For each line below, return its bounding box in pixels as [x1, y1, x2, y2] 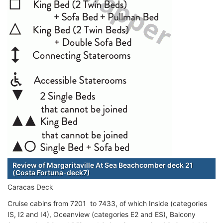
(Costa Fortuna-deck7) [12, 168, 90, 177]
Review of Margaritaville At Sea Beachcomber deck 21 [12, 160, 193, 169]
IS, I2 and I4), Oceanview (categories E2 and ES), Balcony [7, 210, 196, 219]
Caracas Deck [7, 182, 53, 191]
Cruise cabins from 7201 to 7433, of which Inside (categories [7, 199, 207, 208]
